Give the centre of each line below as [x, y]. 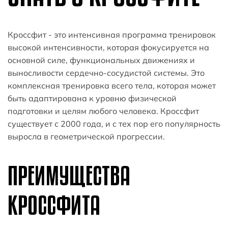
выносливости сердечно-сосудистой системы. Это [106, 73]
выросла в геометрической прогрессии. [86, 137]
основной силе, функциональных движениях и [101, 60]
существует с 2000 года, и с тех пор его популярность [114, 124]
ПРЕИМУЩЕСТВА [69, 176]
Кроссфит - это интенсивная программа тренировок [112, 35]
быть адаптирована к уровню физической [92, 98]
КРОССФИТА [54, 205]
